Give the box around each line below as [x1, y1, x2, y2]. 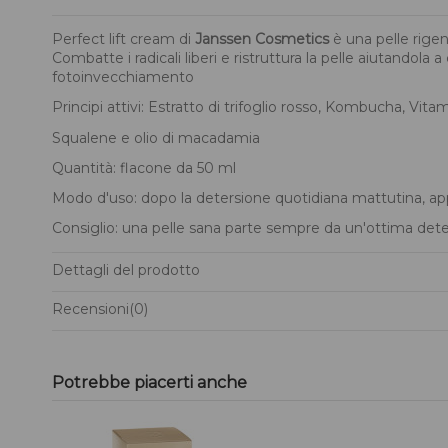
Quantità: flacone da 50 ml [52, 158, 236, 177]
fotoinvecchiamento [52, 68, 194, 87]
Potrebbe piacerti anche [52, 372, 247, 392]
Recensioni [52, 300, 129, 319]
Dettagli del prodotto [52, 261, 200, 280]
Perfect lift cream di [52, 30, 195, 49]
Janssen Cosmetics [195, 30, 329, 49]
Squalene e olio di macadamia [52, 128, 264, 147]
